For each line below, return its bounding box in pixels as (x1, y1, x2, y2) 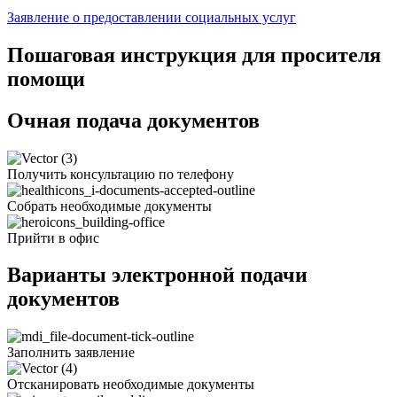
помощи (7, 66, 85, 90)
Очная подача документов (7, 108, 260, 132)
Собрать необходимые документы (7, 198, 212, 214)
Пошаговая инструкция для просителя (7, 43, 381, 66)
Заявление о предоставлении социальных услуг (7, 9, 296, 25)
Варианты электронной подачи (7, 263, 307, 287)
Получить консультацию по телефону (7, 166, 234, 182)
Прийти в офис (7, 230, 99, 245)
